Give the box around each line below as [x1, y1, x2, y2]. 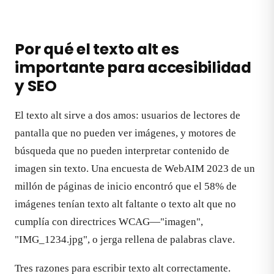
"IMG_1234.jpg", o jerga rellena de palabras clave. [15, 233, 235, 245]
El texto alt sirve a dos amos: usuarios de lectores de [15, 109, 240, 121]
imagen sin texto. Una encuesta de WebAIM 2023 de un [15, 162, 255, 174]
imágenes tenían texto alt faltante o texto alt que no [15, 198, 236, 210]
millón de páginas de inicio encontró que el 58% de [15, 180, 237, 192]
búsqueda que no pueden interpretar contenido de [15, 144, 229, 157]
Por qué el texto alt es [15, 39, 179, 61]
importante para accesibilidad [15, 57, 251, 79]
